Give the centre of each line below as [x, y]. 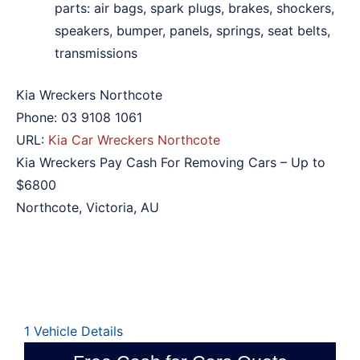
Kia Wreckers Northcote [89, 94]
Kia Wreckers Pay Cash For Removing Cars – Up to [171, 162]
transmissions [96, 53]
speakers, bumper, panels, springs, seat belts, [192, 30]
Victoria [110, 207]
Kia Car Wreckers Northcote [134, 139]
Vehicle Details [78, 331]
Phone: [39, 117]
